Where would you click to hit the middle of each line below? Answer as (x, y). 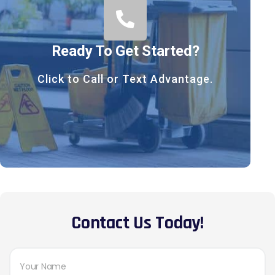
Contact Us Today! (137, 223)
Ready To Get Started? (125, 51)
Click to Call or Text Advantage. (125, 79)
